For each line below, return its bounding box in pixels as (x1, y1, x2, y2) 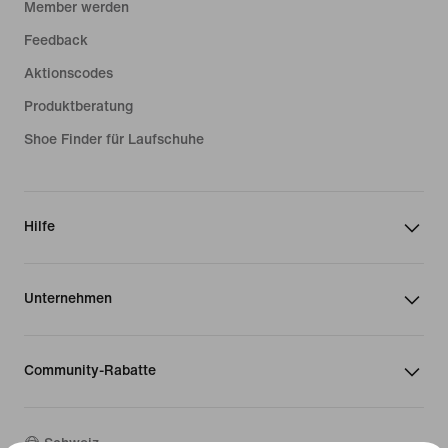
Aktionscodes (24, 66, 113, 81)
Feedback (24, 33, 88, 48)
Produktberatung (24, 99, 133, 114)
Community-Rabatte (24, 363, 156, 378)
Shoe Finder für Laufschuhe (24, 132, 204, 147)
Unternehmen (24, 291, 112, 306)
